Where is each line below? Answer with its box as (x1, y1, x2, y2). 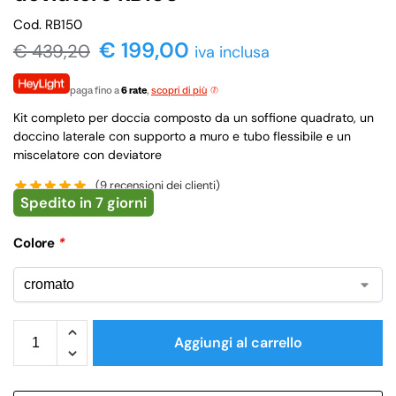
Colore (13, 234, 58, 253)
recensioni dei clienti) (107, 178, 221, 194)
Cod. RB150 (13, 15, 82, 34)
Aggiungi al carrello (173, 333, 302, 353)
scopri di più (151, 85, 207, 95)
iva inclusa (194, 41, 270, 63)
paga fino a (70, 85, 121, 95)
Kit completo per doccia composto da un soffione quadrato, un (13, 109, 374, 126)
